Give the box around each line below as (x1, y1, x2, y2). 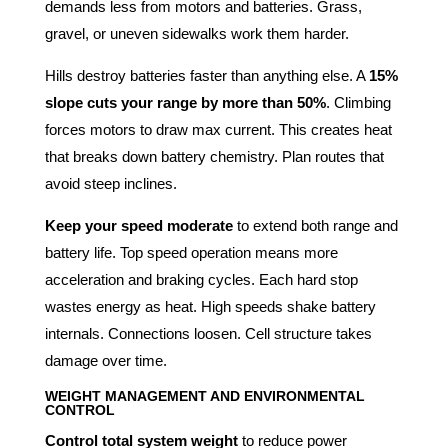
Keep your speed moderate (44, 216, 233, 234)
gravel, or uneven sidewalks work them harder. (44, 24, 349, 42)
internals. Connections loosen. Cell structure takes (44, 324, 372, 342)
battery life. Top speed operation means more (44, 243, 338, 261)
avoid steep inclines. (44, 174, 177, 192)
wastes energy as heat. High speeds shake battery (44, 297, 376, 315)
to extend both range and (232, 216, 398, 234)
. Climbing (325, 93, 391, 111)
